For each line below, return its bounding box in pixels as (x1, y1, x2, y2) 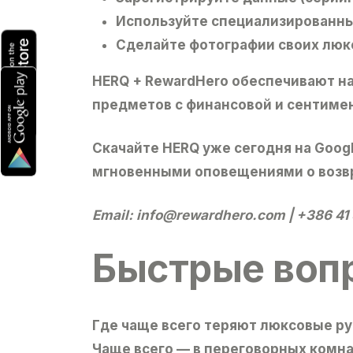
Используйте (116, 13, 211, 29)
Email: (92, 206, 136, 223)
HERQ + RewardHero (92, 72, 229, 89)
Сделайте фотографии (116, 36, 275, 53)
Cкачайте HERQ (92, 139, 199, 156)
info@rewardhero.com (136, 206, 285, 223)
